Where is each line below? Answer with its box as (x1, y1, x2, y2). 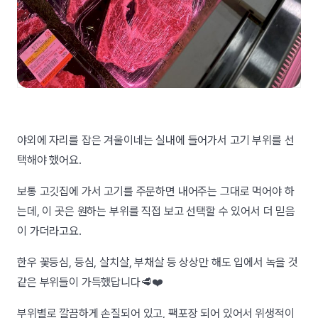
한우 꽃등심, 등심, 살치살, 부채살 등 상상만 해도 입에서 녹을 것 (17, 255, 298, 269)
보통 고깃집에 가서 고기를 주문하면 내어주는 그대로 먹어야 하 (17, 184, 295, 198)
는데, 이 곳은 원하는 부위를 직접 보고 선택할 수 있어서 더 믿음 (17, 204, 296, 218)
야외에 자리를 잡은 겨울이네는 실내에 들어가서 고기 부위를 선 (17, 133, 295, 147)
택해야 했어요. (17, 153, 84, 167)
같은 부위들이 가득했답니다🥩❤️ (17, 275, 163, 289)
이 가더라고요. (17, 224, 82, 238)
